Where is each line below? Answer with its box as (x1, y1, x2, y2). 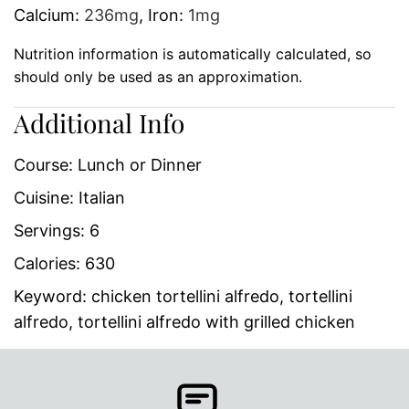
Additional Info (14, 105, 184, 140)
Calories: (14, 253, 85, 273)
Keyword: (14, 286, 91, 306)
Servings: (14, 220, 89, 240)
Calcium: (14, 5, 84, 25)
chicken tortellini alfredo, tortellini (91, 286, 352, 306)
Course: (14, 154, 78, 174)
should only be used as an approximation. (14, 67, 302, 86)
